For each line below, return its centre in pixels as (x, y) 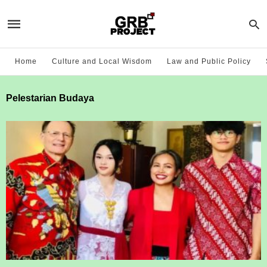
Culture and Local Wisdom (102, 61)
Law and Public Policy (209, 61)
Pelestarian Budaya (50, 98)
